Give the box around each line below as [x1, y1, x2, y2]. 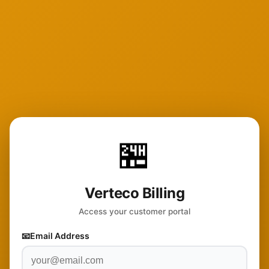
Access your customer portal [79, 206, 190, 216]
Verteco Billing [84, 184, 185, 202]
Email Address [30, 230, 89, 241]
